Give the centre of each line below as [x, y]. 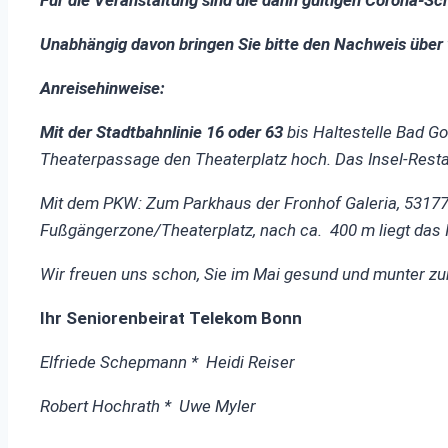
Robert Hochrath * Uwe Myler [148, 406]
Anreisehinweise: [102, 88]
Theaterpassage [102, 159]
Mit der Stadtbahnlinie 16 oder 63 [161, 132]
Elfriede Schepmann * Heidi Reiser [167, 362]
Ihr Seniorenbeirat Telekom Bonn [171, 318]
